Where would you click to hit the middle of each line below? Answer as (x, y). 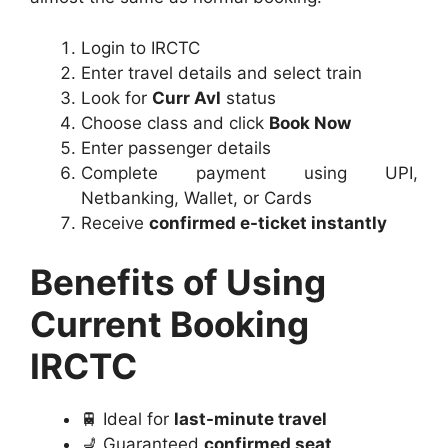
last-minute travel (250, 419)
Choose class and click (175, 122)
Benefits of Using (178, 282)
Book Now (310, 122)
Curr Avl (186, 97)
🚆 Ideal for (127, 419)
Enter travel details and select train (221, 72)
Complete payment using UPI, (249, 172)
